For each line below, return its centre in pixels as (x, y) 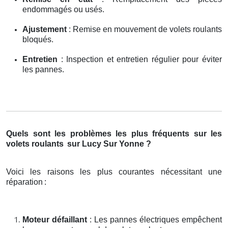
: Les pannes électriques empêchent (154, 220)
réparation (24, 182)
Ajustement (45, 30)
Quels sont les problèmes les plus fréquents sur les (114, 134)
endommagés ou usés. (63, 10)
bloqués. (38, 40)
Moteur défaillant (55, 220)
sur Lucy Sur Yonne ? (108, 144)
